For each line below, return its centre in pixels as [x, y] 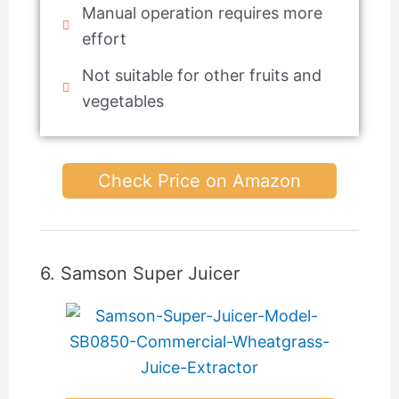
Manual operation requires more [203, 12]
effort [105, 38]
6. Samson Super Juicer [139, 273]
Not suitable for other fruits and [202, 75]
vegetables [123, 101]
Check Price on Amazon [199, 180]
